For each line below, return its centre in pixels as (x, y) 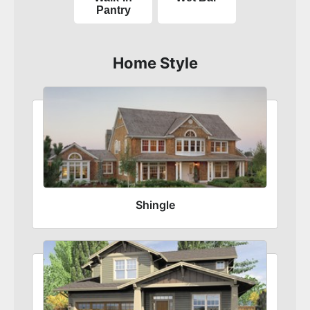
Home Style (155, 63)
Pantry (113, 10)
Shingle (155, 205)
